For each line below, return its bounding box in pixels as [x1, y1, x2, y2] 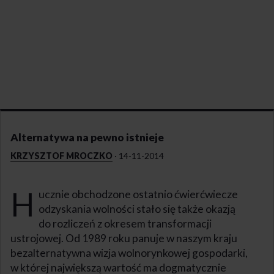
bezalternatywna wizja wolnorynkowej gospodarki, [10, 246, 248, 259]
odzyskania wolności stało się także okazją [38, 202, 235, 215]
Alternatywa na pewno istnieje [10, 130, 164, 144]
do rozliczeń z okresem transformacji [38, 217, 212, 230]
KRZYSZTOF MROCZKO [10, 150, 113, 161]
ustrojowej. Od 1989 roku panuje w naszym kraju [10, 231, 237, 245]
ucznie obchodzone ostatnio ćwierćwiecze [38, 187, 238, 201]
